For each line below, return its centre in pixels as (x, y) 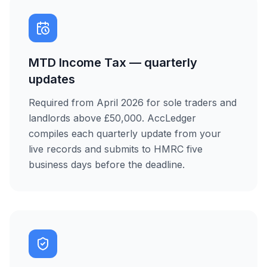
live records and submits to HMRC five (116, 149)
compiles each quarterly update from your (125, 133)
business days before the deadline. (107, 164)
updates (52, 79)
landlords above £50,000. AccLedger (112, 118)
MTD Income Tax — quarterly (113, 63)
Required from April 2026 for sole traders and (133, 103)
